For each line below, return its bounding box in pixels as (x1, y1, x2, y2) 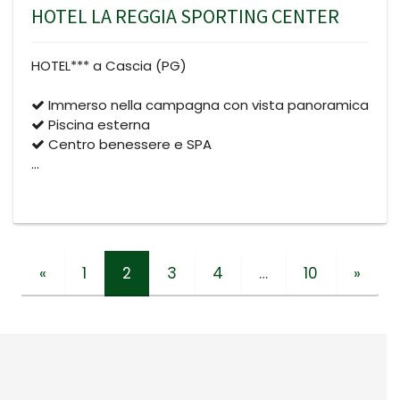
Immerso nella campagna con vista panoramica (45, 95, 369, 114)
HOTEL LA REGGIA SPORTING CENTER (31, 3, 339, 29)
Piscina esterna (45, 114, 150, 134)
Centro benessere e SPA (45, 134, 212, 154)
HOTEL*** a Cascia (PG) (31, 55, 187, 75)
